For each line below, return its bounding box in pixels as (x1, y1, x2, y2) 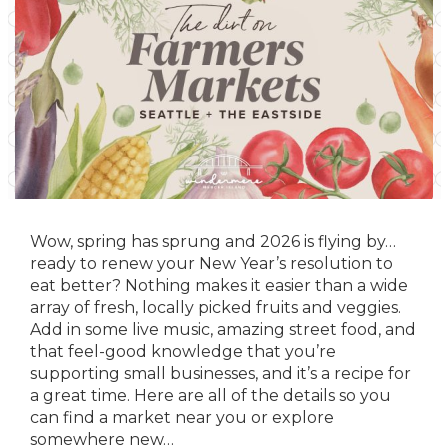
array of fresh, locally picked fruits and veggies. (30, 298, 401, 317)
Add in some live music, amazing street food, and (30, 320, 416, 339)
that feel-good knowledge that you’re (30, 342, 336, 361)
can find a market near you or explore (30, 408, 334, 427)
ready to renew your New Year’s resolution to (30, 254, 393, 273)
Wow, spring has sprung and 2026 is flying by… (30, 232, 396, 251)
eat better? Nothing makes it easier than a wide (30, 276, 408, 295)
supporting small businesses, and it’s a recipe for (30, 364, 411, 383)
